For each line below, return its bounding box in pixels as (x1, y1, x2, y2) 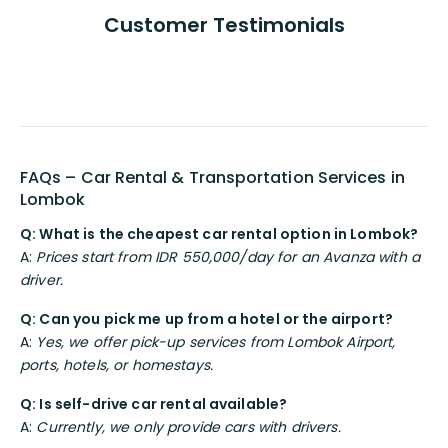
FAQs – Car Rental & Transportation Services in (20, 165, 405, 189)
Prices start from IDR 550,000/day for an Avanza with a (36, 246, 420, 267)
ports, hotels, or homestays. (20, 354, 213, 375)
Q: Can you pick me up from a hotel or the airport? (20, 308, 393, 329)
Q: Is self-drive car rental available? (20, 393, 288, 414)
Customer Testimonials (103, 10, 345, 39)
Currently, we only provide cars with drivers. (36, 416, 341, 437)
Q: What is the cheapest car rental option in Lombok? (20, 223, 419, 244)
